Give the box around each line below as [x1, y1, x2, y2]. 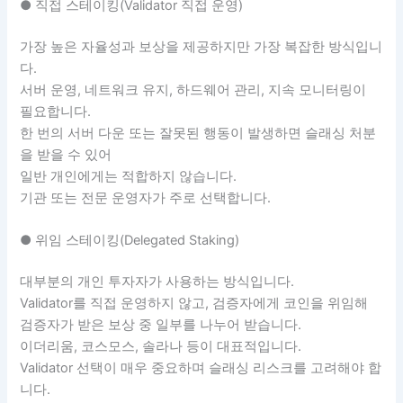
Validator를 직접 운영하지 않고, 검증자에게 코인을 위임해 [20, 294, 369, 311]
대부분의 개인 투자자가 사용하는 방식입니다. [20, 273, 295, 290]
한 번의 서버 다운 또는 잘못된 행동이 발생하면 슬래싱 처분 [20, 124, 377, 141]
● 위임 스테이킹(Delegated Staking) [20, 232, 240, 249]
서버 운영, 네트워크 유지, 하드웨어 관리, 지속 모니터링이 [20, 81, 367, 98]
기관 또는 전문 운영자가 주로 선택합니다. [20, 189, 272, 206]
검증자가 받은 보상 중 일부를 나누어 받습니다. [20, 316, 302, 333]
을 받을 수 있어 [20, 146, 112, 163]
